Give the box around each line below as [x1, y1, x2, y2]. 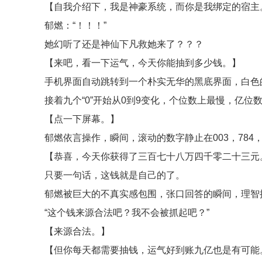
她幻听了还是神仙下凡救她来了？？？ [42, 39, 204, 49]
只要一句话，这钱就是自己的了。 [42, 170, 185, 180]
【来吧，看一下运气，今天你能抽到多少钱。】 [42, 58, 241, 68]
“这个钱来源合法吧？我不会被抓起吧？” [42, 208, 209, 218]
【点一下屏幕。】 [42, 114, 119, 124]
